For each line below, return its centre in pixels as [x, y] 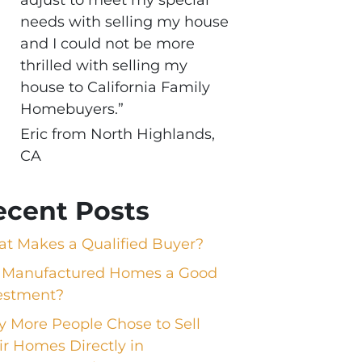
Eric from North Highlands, [117, 135]
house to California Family [115, 87]
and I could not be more [107, 43]
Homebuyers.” [72, 109]
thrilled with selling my [103, 65]
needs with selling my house [124, 21]
